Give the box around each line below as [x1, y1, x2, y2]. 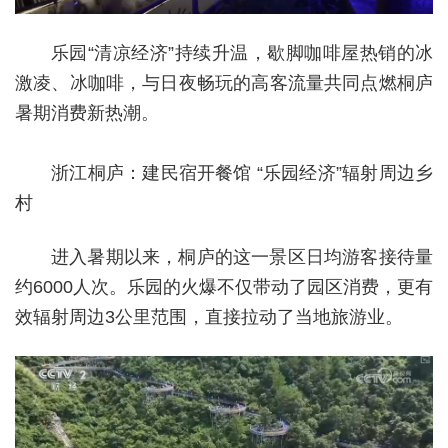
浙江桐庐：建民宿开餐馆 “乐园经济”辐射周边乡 [15, 162, 433, 183]
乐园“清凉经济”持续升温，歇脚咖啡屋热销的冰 [51, 42, 433, 63]
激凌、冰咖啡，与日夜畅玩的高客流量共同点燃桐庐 [15, 72, 433, 93]
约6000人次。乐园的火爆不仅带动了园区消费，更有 [15, 276, 433, 297]
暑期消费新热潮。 [15, 102, 159, 123]
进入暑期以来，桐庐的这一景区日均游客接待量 [51, 246, 433, 267]
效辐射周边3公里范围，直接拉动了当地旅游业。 [15, 306, 403, 327]
